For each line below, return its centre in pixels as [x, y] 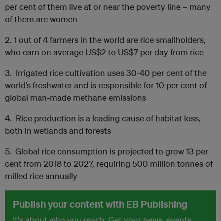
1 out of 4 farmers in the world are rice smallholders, [110, 39]
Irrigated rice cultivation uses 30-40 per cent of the [111, 73]
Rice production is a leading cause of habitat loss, [108, 118]
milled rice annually [41, 176]
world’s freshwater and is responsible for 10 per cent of [106, 85]
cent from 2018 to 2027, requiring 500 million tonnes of [109, 163]
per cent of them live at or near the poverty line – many [108, 6]
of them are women [41, 19]
